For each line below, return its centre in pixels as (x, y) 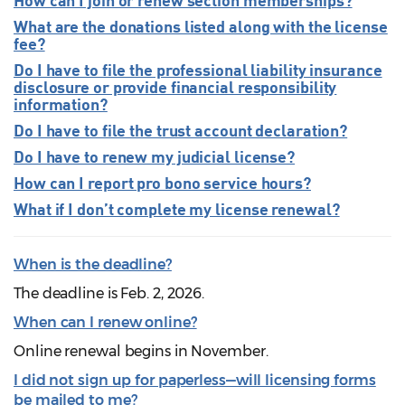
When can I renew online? (105, 322)
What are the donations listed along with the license (201, 26)
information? (61, 104)
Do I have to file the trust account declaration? (181, 130)
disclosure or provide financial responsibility (175, 86)
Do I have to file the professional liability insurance (198, 69)
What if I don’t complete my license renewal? (177, 208)
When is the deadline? (93, 264)
